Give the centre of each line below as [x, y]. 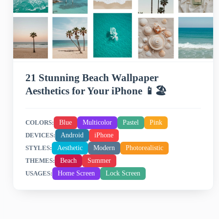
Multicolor [97, 123]
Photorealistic [144, 148]
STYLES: [39, 148]
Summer [99, 161]
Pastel [131, 123]
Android [72, 135]
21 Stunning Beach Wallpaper [92, 78]
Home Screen [76, 174]
